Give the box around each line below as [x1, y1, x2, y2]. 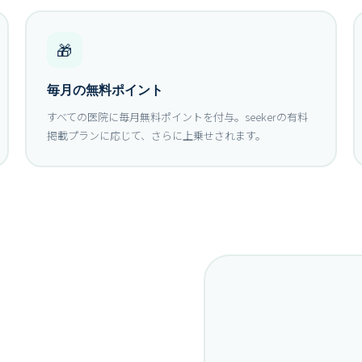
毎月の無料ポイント [46, 82, 163, 99]
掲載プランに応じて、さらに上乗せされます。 [46, 128, 266, 144]
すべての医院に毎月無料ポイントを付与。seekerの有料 [46, 109, 308, 125]
